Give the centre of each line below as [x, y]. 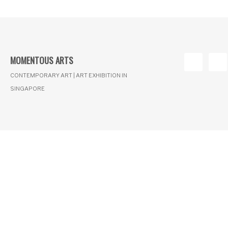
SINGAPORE [27, 89]
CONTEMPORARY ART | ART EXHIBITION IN [69, 76]
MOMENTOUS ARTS [42, 61]
